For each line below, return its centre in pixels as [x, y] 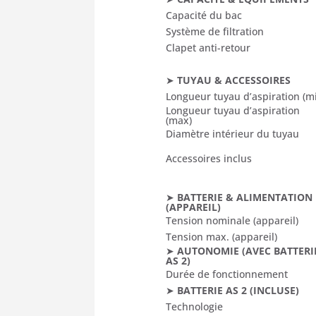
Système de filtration [215, 31]
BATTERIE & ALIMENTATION [245, 197]
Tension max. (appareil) [222, 236]
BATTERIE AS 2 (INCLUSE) [238, 290]
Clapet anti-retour [208, 47]
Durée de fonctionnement [227, 274]
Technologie [195, 306]
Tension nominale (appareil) [232, 220]
